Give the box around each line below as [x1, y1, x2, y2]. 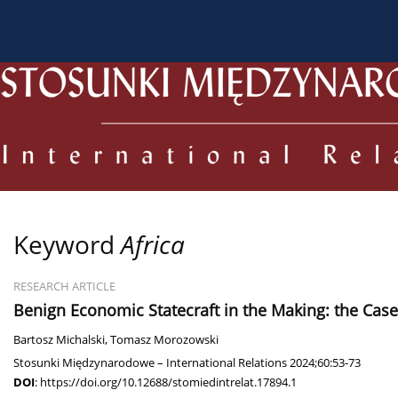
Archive [297, 16, 341, 33]
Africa [121, 227, 185, 262]
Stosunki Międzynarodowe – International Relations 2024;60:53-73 [13, 354, 361, 371]
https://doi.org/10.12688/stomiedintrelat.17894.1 [40, 374, 297, 391]
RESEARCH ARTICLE [13, 279, 115, 295]
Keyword [13, 227, 121, 262]
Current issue [180, 16, 261, 33]
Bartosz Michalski [13, 332, 105, 348]
